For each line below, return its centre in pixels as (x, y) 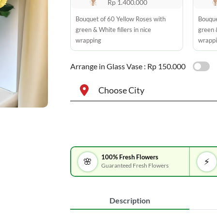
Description (130, 200)
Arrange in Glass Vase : (108, 66)
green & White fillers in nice (113, 30)
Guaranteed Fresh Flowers (135, 165)
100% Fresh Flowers (130, 157)
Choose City (121, 90)
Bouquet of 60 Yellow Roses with (120, 19)
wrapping (88, 40)
